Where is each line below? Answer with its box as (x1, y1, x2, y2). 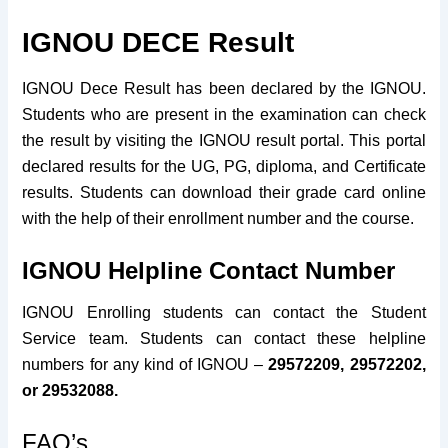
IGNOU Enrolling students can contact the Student (22, 303, 426, 321)
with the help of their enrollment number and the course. (22, 210, 415, 228)
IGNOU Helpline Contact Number (22, 257, 403, 285)
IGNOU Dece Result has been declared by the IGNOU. (22, 80, 426, 98)
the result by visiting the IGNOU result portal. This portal (22, 132, 426, 150)
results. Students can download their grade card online (22, 184, 426, 202)
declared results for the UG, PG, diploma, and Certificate (22, 158, 426, 176)
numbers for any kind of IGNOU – (22, 355, 269, 373)
